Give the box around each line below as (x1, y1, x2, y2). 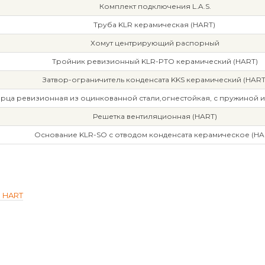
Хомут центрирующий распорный (91, 38, 219, 47)
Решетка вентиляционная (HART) (93, 112, 217, 121)
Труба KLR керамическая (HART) (93, 20, 217, 29)
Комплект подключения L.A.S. (99, 2, 211, 11)
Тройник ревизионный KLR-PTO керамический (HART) (52, 57, 258, 66)
